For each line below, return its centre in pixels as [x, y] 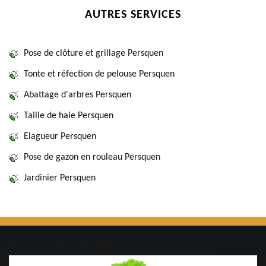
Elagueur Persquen [60, 137]
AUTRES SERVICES [133, 15]
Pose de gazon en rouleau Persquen [92, 157]
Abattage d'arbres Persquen [77, 95]
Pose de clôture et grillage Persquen [94, 53]
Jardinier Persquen [60, 178]
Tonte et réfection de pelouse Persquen [99, 74]
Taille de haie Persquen [69, 116]
